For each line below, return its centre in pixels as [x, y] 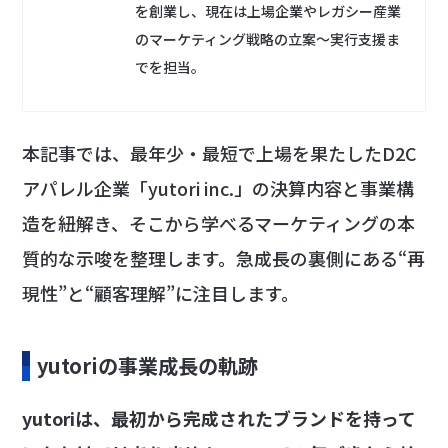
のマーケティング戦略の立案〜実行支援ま [268, 38]
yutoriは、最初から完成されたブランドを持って [219, 417]
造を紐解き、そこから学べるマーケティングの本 [219, 222]
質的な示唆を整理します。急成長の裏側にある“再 [224, 257]
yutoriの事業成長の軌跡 [148, 365]
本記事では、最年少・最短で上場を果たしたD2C [220, 152]
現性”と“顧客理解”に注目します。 [161, 292]
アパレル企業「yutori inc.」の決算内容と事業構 [218, 187]
